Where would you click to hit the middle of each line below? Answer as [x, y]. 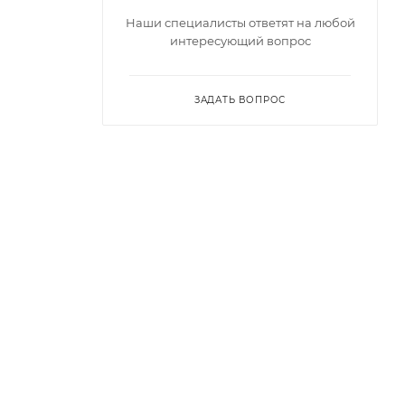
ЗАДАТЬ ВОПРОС [240, 99]
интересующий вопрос [240, 40]
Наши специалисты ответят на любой [240, 22]
